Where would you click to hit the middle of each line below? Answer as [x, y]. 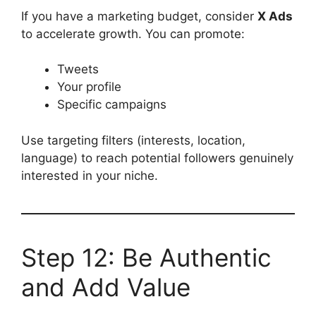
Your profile [89, 87]
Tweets [78, 69]
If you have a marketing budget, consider [139, 16]
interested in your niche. [90, 175]
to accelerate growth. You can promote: [133, 34]
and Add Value [106, 287]
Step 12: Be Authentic [146, 257]
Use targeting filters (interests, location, [133, 140]
